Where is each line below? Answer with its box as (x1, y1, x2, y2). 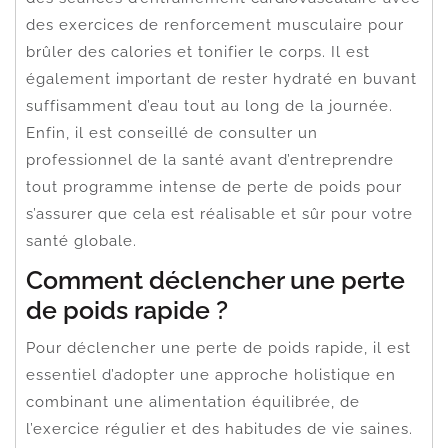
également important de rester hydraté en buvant (26, 69, 417, 88)
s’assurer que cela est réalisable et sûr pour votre (26, 204, 413, 223)
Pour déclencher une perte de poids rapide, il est (26, 338, 411, 357)
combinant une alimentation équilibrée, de (26, 392, 360, 411)
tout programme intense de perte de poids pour (26, 177, 402, 196)
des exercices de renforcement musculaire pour (26, 15, 404, 34)
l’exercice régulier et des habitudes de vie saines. (26, 419, 413, 438)
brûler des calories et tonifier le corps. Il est (26, 42, 370, 61)
